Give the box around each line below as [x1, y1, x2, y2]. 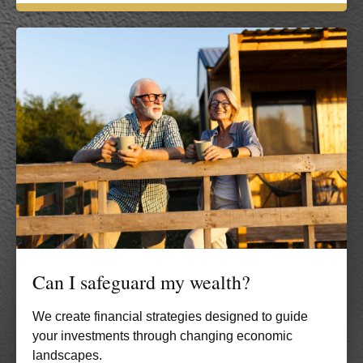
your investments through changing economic [32, 328, 293, 343]
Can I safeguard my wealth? [32, 268, 250, 295]
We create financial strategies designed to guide [32, 309, 308, 323]
